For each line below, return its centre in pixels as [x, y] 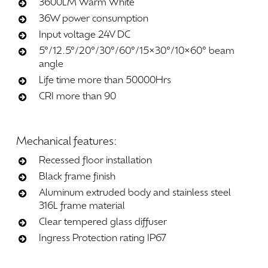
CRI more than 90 [78, 97]
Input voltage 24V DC [85, 36]
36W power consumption [94, 19]
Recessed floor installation [96, 161]
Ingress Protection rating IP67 [103, 239]
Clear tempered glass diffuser [103, 223]
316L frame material [82, 207]
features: [96, 142]
